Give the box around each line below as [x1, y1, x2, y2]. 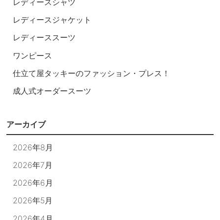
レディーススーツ [13, 32, 76, 43]
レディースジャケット [13, 15, 92, 25]
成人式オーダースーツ [13, 86, 92, 96]
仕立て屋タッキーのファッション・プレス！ [13, 68, 170, 78]
